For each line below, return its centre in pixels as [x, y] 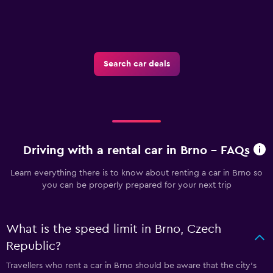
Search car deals [136, 64]
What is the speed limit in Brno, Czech [114, 229]
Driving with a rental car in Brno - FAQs [136, 151]
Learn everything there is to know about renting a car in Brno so [136, 173]
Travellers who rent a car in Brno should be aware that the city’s [131, 265]
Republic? [34, 246]
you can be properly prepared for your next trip [136, 185]
